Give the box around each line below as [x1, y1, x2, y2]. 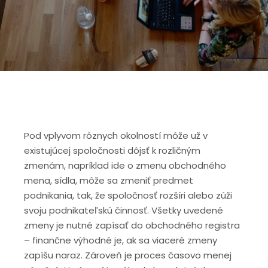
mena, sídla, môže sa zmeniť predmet [24, 173, 193, 187]
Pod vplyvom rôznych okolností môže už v [24, 129, 208, 142]
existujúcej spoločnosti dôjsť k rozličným [24, 144, 200, 157]
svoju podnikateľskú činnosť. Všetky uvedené [24, 203, 223, 217]
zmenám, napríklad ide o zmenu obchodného [24, 159, 226, 172]
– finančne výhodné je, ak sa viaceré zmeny [24, 233, 217, 246]
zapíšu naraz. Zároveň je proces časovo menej [24, 248, 232, 261]
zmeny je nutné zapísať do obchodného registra [24, 218, 240, 232]
